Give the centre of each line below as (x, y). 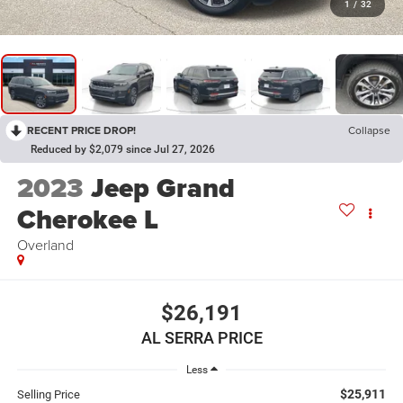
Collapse (369, 130)
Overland (45, 245)
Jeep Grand (162, 188)
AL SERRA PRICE (201, 337)
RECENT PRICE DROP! (81, 130)
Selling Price (48, 394)
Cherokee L (87, 220)
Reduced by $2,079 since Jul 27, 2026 (123, 150)
